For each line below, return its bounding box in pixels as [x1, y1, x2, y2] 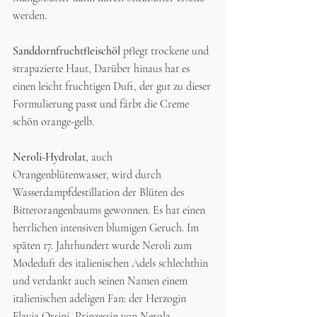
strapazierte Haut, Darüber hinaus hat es [13, 61, 192, 76]
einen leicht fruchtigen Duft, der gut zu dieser [13, 79, 214, 93]
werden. [13, 8, 50, 23]
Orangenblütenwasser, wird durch [13, 167, 164, 182]
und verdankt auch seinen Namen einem [13, 273, 190, 288]
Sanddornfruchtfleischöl [13, 43, 120, 58]
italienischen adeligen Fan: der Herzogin [13, 291, 189, 306]
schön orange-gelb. [13, 114, 97, 129]
